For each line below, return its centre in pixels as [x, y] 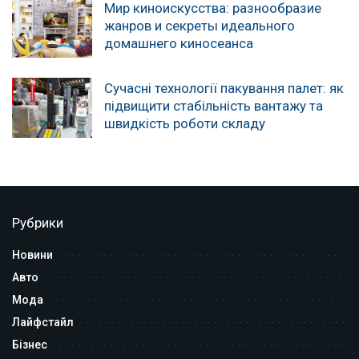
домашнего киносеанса [179, 43]
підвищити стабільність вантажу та [214, 105]
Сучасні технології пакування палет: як [224, 88]
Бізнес [30, 344]
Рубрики [38, 222]
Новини [32, 254]
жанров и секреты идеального [200, 25]
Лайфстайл [43, 322]
